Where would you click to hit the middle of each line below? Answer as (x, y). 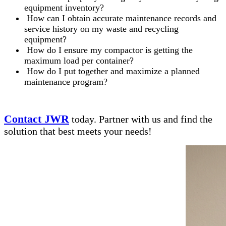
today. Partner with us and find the (141, 119)
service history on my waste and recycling (101, 29)
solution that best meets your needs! (78, 131)
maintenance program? (66, 82)
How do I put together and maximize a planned (112, 71)
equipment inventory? (64, 8)
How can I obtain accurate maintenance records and (120, 18)
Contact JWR (37, 119)
